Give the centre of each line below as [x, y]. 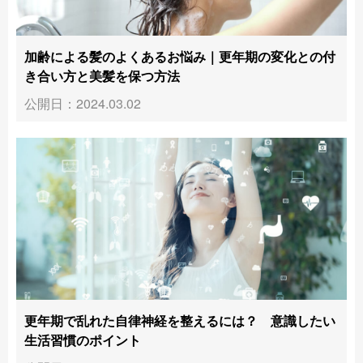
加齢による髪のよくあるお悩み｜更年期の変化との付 [180, 56]
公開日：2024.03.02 [83, 103]
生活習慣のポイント [83, 340]
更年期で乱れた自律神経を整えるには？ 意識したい [180, 320]
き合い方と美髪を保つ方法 [102, 75]
